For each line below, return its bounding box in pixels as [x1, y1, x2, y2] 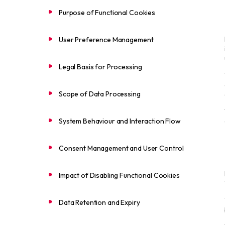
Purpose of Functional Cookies [59, 8, 155, 17]
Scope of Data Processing [59, 89, 141, 98]
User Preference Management [59, 35, 154, 44]
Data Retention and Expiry [59, 198, 140, 207]
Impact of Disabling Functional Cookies [59, 171, 180, 180]
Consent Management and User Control [59, 144, 184, 153]
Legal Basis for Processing [59, 62, 142, 71]
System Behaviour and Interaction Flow [59, 117, 181, 126]
